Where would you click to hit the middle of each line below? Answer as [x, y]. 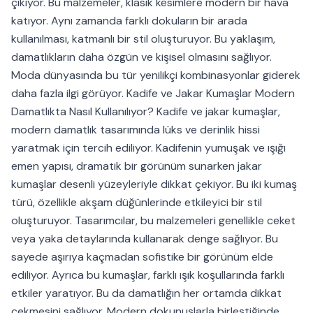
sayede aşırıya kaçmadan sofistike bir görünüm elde [142, 257]
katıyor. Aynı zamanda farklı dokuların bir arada [129, 21]
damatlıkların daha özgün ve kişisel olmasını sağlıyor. [141, 57]
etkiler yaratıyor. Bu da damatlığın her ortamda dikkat [146, 293]
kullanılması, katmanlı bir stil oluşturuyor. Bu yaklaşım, [143, 39]
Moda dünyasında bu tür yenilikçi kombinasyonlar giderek [156, 75]
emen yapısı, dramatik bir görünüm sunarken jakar [137, 166]
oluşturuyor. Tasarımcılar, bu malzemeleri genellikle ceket [153, 221]
